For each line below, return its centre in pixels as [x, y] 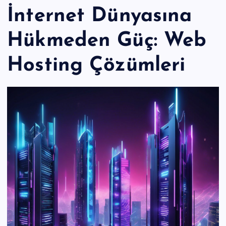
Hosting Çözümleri [96, 65]
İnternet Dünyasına [100, 16]
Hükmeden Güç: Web [107, 41]
